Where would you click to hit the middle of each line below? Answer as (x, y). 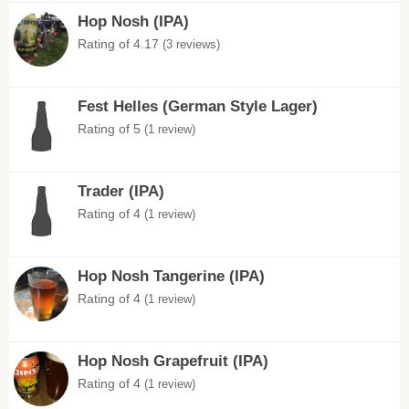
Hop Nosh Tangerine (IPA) (171, 276)
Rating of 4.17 (120, 44)
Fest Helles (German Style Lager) (198, 106)
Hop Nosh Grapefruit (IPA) (173, 361)
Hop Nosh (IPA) (133, 21)
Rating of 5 (111, 129)
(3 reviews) (191, 44)
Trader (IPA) (121, 191)
